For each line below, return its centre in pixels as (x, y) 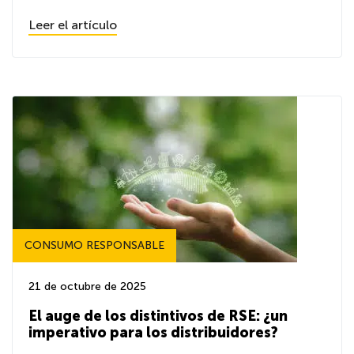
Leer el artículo (73, 25)
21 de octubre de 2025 (87, 286)
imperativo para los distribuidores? (153, 333)
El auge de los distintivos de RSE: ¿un (158, 316)
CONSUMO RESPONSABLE (94, 245)
